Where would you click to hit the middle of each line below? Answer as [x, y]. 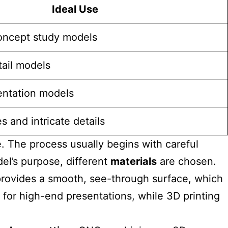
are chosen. [187, 161]
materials [134, 161]
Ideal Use [75, 9]
